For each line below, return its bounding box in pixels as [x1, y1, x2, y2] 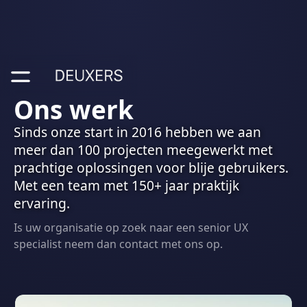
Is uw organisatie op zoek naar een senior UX [14, 220, 248, 235]
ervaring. [14, 194, 70, 212]
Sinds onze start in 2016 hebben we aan [14, 123, 261, 141]
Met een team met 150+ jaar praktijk [14, 176, 239, 195]
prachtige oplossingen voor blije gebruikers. [14, 158, 288, 177]
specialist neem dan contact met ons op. [14, 236, 223, 251]
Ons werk [14, 93, 134, 127]
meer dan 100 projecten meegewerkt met [14, 140, 273, 159]
